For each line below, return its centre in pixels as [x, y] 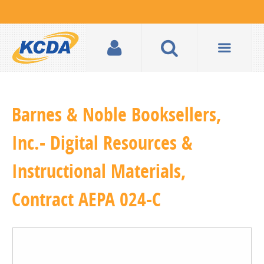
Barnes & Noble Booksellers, [117, 114]
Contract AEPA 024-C [86, 199]
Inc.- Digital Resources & [102, 143]
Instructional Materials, [99, 171]
